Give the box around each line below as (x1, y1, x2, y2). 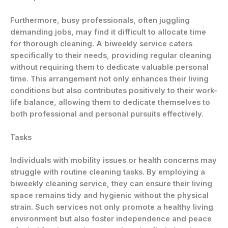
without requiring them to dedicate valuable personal (10, 62, 209, 72)
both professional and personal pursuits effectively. (10, 109, 204, 119)
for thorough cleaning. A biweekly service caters (10, 39, 192, 48)
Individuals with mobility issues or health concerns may (10, 156, 217, 165)
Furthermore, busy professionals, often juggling (10, 15, 190, 25)
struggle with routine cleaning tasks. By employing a (10, 167, 205, 177)
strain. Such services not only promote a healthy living (10, 203, 213, 212)
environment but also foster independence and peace (10, 214, 212, 224)
